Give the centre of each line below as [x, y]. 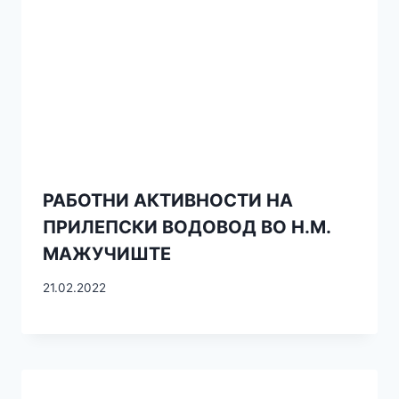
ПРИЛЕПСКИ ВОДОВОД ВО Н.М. [187, 227]
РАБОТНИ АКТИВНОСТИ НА [168, 200]
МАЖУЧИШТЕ [107, 253]
